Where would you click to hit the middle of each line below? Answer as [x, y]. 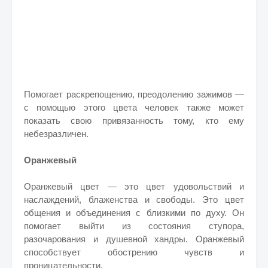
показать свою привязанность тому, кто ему [134, 121]
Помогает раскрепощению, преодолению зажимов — [134, 94]
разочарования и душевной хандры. [110, 239]
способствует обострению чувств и [134, 252]
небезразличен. [56, 134]
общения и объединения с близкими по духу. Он [134, 213]
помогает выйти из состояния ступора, [134, 226]
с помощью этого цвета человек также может [134, 107]
